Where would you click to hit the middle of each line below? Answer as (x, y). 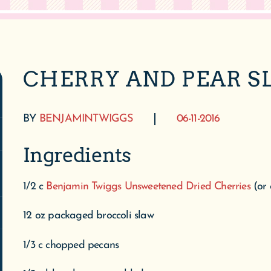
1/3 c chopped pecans (71, 245)
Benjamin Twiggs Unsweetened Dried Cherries (150, 187)
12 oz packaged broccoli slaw (88, 216)
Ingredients (77, 155)
